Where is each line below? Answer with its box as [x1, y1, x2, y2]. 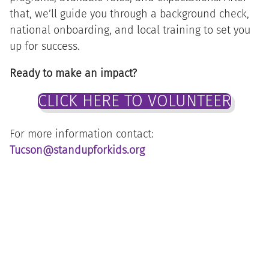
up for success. [9, 40, 80, 53]
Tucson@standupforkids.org [9, 144, 145, 157]
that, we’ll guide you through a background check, [9, 7, 249, 21]
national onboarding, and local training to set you [9, 23, 250, 37]
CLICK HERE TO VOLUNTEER [38, 91, 231, 111]
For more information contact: [9, 127, 157, 141]
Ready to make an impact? [9, 67, 137, 80]
